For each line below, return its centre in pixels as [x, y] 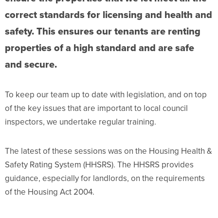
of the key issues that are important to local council [96, 109]
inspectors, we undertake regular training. [81, 122]
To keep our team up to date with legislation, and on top [106, 95]
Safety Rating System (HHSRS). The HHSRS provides [99, 165]
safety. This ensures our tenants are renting [103, 31]
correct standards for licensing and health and [109, 15]
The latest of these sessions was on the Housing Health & [109, 151]
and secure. [31, 64]
